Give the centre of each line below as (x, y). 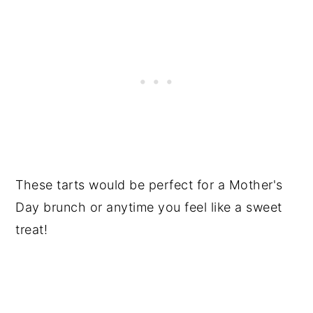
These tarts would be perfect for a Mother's (149, 185)
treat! (32, 230)
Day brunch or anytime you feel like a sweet (149, 207)
